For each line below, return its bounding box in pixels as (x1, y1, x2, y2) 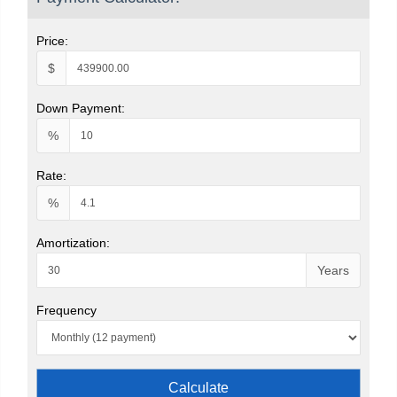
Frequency (36, 302, 97, 317)
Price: (36, 33, 68, 48)
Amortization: (36, 235, 110, 250)
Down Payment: (36, 100, 125, 115)
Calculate (168, 379, 229, 395)
